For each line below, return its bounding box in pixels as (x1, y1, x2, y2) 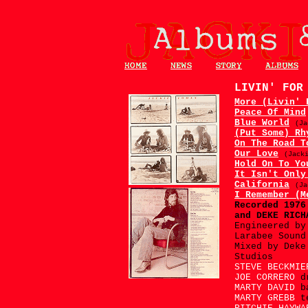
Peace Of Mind (234, 107, 306, 118)
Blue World (234, 118, 289, 128)
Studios (234, 252, 273, 262)
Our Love (234, 148, 278, 159)
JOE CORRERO (234, 272, 300, 283)
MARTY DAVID (234, 283, 300, 293)
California (234, 179, 289, 190)
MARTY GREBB (234, 293, 300, 303)
